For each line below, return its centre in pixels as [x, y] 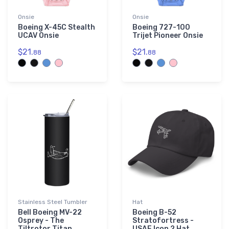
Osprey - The [41, 221]
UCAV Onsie [38, 36]
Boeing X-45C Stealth [56, 28]
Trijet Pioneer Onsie [168, 36]
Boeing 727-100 [161, 28]
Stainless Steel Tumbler [53, 202]
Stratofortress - [163, 221]
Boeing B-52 [154, 213]
